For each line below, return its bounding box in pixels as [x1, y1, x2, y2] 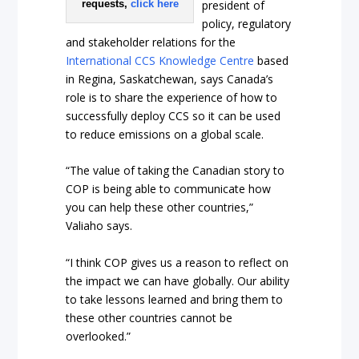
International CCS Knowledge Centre [66, 52, 255, 68]
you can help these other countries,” [66, 200, 254, 216]
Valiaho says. [66, 218, 133, 234]
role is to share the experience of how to [66, 89, 278, 105]
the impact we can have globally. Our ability [66, 272, 290, 288]
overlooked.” [66, 328, 131, 344]
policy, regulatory [202, 15, 292, 31]
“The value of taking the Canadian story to [66, 163, 285, 179]
